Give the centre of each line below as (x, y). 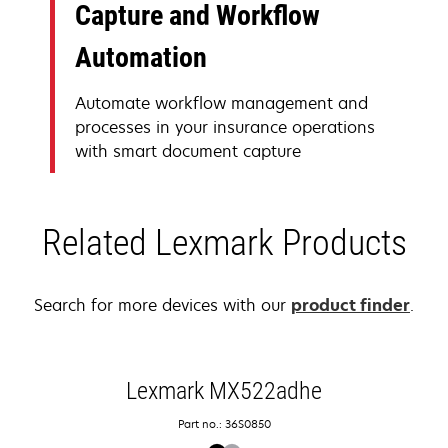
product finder (350, 304)
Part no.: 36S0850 (224, 423)
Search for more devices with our (162, 304)
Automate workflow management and (221, 102)
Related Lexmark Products (224, 242)
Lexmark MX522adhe (224, 390)
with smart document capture (188, 150)
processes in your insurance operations (225, 126)
